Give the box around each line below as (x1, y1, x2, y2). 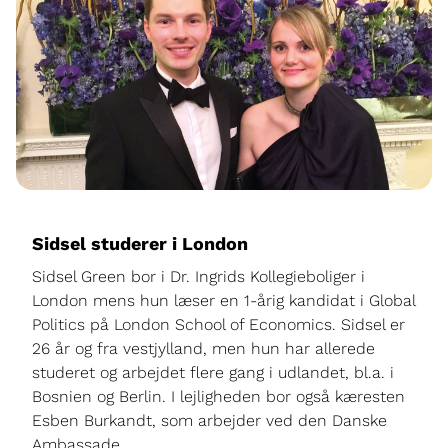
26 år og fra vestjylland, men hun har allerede (32, 339, 375, 359)
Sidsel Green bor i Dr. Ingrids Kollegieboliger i (32, 267, 365, 287)
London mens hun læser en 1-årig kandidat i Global (32, 291, 415, 311)
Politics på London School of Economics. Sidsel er (32, 315, 405, 335)
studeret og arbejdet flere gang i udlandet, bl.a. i (32, 363, 394, 383)
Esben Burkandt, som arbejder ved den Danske (32, 411, 387, 431)
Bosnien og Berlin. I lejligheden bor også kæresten (32, 387, 405, 407)
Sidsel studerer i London (32, 233, 248, 255)
